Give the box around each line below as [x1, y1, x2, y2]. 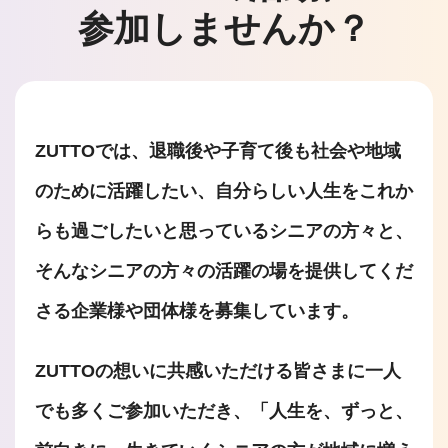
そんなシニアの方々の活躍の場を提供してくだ [35, 261, 413, 281]
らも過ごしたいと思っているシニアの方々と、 [35, 221, 413, 241]
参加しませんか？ [77, 8, 371, 49]
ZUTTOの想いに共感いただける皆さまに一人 [35, 361, 401, 381]
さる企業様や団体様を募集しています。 [35, 301, 359, 321]
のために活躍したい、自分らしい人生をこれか [35, 181, 413, 201]
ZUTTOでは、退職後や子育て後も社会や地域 [35, 141, 401, 161]
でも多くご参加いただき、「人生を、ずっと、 [35, 401, 413, 421]
